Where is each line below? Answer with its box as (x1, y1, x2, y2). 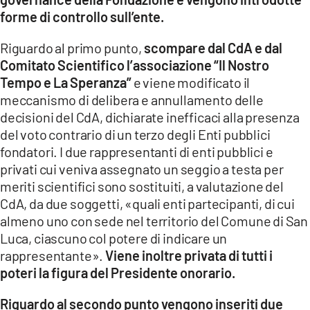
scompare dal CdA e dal (143, 39, 282, 56)
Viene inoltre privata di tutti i (103, 246, 273, 264)
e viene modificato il (131, 73, 250, 91)
